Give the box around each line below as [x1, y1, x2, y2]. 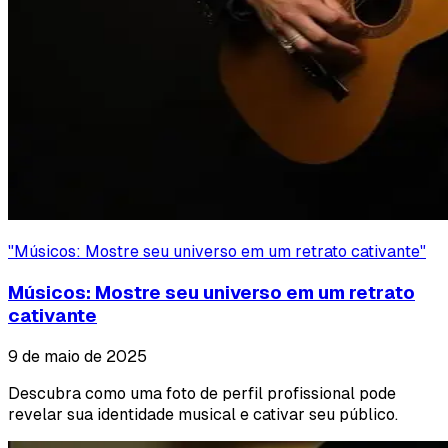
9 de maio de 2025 [8, 346, 147, 366]
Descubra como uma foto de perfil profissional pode [8, 383, 396, 403]
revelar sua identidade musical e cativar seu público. [8, 404, 398, 424]
